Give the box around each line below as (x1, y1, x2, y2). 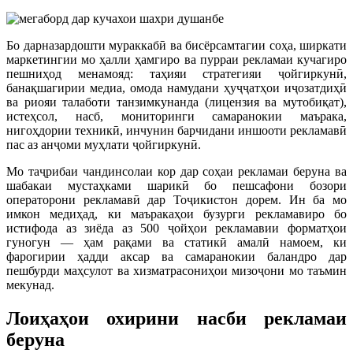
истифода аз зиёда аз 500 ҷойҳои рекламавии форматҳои (6, 221, 347, 236)
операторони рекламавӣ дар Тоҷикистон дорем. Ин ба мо (6, 193, 347, 207)
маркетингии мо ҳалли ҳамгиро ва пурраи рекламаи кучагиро (6, 53, 347, 67)
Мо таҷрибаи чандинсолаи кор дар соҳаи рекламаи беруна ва (6, 165, 347, 179)
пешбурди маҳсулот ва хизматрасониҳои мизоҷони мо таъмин (6, 264, 347, 278)
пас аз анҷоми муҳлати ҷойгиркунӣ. (6, 138, 201, 152)
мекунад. (6, 278, 54, 292)
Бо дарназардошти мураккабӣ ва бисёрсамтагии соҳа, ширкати (6, 39, 347, 53)
